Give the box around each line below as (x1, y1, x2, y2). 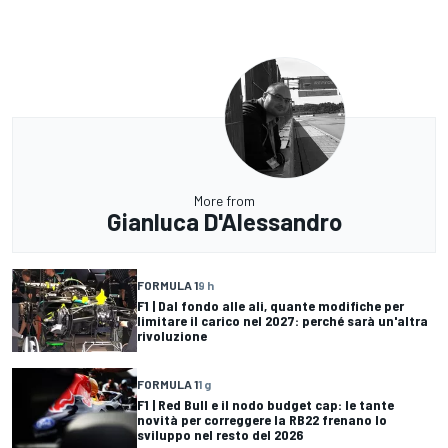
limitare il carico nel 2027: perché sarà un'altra (137, 311, 428, 329)
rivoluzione (137, 326, 207, 344)
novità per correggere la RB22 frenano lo (137, 410, 387, 428)
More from (193, 191, 255, 209)
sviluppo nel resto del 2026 (137, 425, 303, 443)
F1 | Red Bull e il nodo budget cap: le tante (137, 395, 394, 413)
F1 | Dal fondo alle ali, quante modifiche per (137, 296, 404, 314)
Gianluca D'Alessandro (106, 206, 342, 236)
